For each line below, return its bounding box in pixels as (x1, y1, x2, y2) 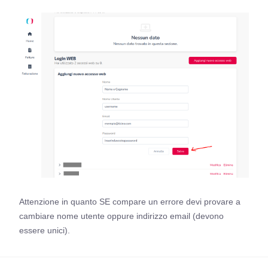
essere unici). (19, 225, 70, 235)
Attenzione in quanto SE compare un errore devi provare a (19, 196, 240, 206)
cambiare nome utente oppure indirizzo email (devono (19, 211, 224, 221)
